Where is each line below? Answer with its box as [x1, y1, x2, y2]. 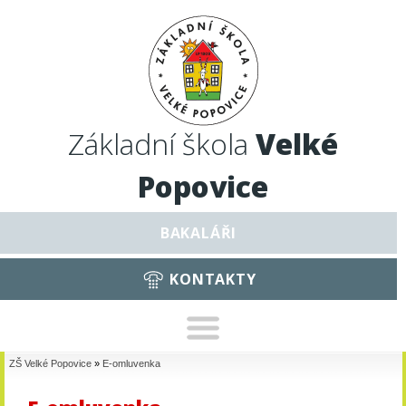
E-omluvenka [101, 358, 160, 369]
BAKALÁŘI [159, 222, 237, 243]
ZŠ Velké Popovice [8, 358, 92, 369]
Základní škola [68, 124, 256, 163]
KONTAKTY [169, 268, 256, 289]
